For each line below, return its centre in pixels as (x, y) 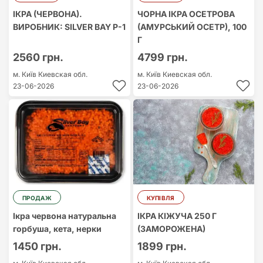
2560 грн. (38, 57)
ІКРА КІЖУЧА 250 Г (177, 216)
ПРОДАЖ (37, 198)
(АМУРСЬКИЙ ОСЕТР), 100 (192, 27)
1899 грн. (162, 246)
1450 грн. (37, 246)
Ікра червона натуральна (65, 216)
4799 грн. (162, 57)
